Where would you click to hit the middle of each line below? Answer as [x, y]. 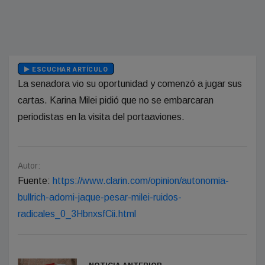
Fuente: [35, 180]
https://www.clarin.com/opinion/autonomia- [141, 180]
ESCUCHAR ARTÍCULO [69, 69]
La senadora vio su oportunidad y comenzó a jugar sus [130, 83]
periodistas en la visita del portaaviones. [101, 117]
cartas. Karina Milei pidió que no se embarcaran [116, 100]
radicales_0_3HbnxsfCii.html [77, 214]
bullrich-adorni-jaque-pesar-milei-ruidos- [100, 197]
